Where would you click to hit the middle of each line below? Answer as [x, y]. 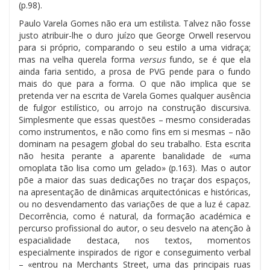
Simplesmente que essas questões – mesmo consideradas [135, 119]
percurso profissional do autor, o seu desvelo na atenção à [135, 228]
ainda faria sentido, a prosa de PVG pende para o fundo [135, 71]
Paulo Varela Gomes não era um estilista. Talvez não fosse [135, 23]
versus [154, 59]
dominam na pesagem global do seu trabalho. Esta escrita [135, 143]
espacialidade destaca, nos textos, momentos [135, 240]
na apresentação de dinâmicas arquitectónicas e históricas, [135, 192]
